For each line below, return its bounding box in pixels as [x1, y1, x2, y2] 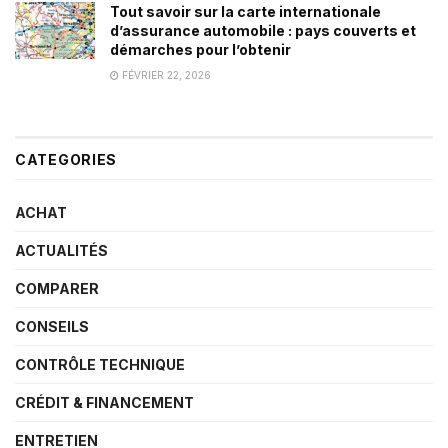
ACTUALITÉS [15, 241, 108, 259]
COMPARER [15, 279, 99, 297]
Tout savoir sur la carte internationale [110, 2, 381, 20]
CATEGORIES [15, 150, 117, 168]
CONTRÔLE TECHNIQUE [15, 355, 185, 373]
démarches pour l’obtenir [110, 40, 291, 58]
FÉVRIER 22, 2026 [119, 68, 211, 81]
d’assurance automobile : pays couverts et [110, 21, 416, 39]
